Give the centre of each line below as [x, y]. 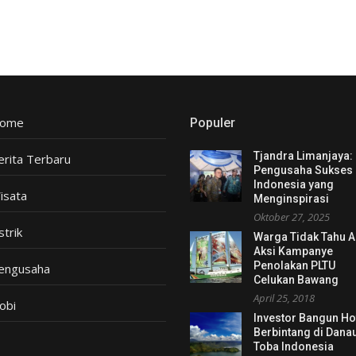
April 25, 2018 [284, 298]
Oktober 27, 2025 [292, 217]
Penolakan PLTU [294, 265]
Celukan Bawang [296, 280]
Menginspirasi [291, 199]
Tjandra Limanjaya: [303, 156]
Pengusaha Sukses [303, 170]
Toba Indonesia [294, 346]
